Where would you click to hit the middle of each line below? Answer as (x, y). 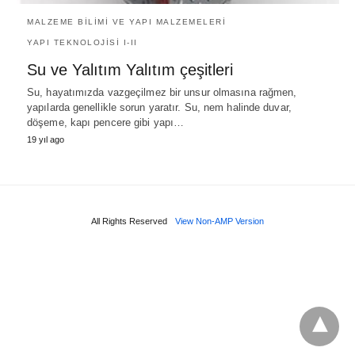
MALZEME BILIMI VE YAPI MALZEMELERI (126, 21)
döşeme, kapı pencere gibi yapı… (106, 122)
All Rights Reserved (129, 221)
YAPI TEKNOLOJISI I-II (82, 42)
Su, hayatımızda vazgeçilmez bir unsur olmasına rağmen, (162, 92)
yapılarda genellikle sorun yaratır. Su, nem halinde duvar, (159, 107)
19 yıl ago (46, 139)
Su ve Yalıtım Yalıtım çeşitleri (130, 69)
